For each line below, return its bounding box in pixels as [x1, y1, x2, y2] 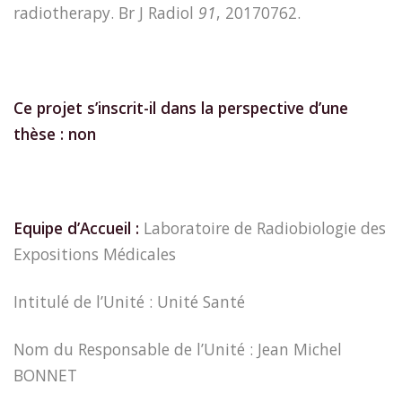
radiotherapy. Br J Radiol [13, 2, 198, 24]
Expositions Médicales [13, 243, 176, 266]
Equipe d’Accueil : [13, 217, 139, 240]
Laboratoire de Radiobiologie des [139, 217, 386, 240]
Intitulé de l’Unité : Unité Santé [13, 290, 245, 312]
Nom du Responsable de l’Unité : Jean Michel [13, 337, 342, 360]
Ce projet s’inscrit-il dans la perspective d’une [13, 96, 348, 118]
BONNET [13, 363, 77, 386]
